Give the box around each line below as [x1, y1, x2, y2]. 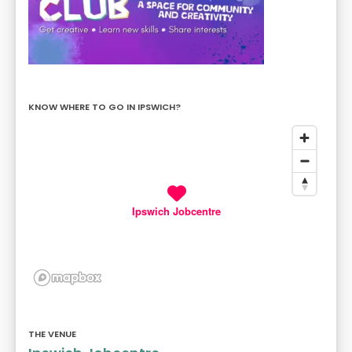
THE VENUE [28, 327, 76, 340]
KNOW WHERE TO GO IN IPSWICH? [28, 100, 181, 113]
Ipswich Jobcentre [131, 203, 221, 218]
